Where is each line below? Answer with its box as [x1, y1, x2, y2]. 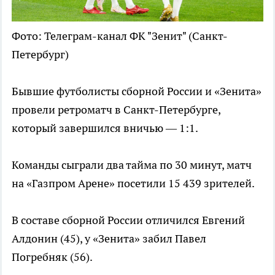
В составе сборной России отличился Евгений [12, 212, 245, 227]
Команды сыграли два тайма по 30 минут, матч [12, 157, 252, 172]
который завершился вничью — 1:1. [12, 120, 198, 135]
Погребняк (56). [12, 249, 93, 264]
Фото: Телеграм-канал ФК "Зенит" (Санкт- [12, 28, 228, 43]
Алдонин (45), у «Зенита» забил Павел [12, 231, 206, 246]
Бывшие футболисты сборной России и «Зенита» [12, 83, 261, 98]
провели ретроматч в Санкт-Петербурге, [12, 102, 220, 117]
